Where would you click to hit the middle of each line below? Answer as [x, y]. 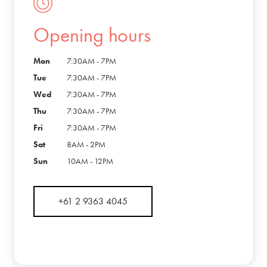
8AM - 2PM [86, 145]
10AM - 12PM [90, 161]
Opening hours [92, 35]
